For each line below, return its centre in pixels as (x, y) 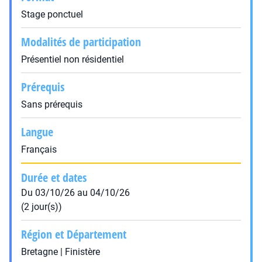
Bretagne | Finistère (61, 252)
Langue (37, 132)
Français (39, 149)
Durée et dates (54, 177)
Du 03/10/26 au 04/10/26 (75, 193)
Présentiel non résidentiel (73, 59)
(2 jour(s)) (42, 207)
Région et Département (74, 234)
